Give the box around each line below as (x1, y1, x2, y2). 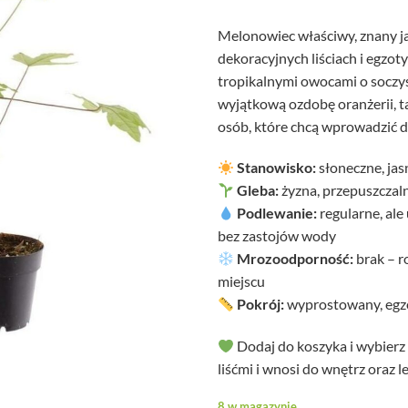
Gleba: (237, 181, 280, 199)
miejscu (218, 272, 265, 291)
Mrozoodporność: (237, 250, 354, 268)
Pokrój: (237, 295, 285, 313)
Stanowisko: (237, 158, 317, 177)
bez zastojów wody (218, 227, 336, 245)
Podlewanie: (237, 204, 318, 222)
